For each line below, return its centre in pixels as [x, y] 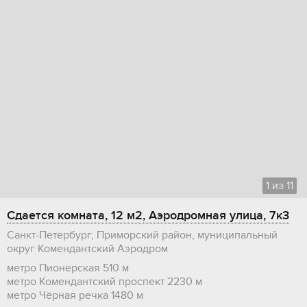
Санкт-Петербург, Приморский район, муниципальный [142, 235]
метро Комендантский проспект [86, 282]
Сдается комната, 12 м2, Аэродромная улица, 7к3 [148, 216]
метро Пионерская [53, 268]
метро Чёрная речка [58, 296]
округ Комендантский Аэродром [87, 249]
